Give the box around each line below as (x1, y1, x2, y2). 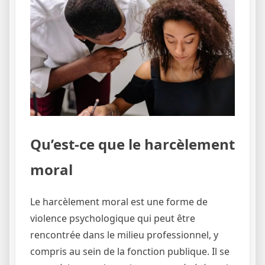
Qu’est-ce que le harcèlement (30, 134, 235, 154)
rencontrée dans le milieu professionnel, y (30, 228, 218, 242)
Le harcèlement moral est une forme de (30, 195, 208, 209)
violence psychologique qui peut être (30, 212, 195, 225)
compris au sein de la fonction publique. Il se (30, 245, 230, 258)
